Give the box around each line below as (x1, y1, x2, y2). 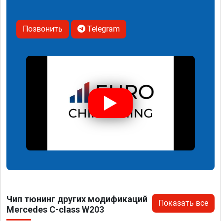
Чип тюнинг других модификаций (6, 193, 147, 204)
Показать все (158, 198, 208, 208)
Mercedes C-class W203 (6, 204, 104, 215)
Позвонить (23, 24, 63, 34)
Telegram (85, 24, 120, 34)
